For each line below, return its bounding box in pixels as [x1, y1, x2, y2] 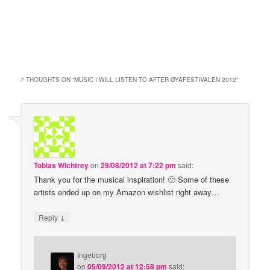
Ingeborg [77, 250, 107, 260]
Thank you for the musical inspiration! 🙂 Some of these [34, 173, 230, 185]
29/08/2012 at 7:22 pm [101, 159, 177, 171]
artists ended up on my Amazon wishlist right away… [34, 186, 220, 198]
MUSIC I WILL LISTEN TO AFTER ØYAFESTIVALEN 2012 [74, 75, 237, 84]
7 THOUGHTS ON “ [20, 75, 75, 84]
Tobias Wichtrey [34, 159, 89, 171]
